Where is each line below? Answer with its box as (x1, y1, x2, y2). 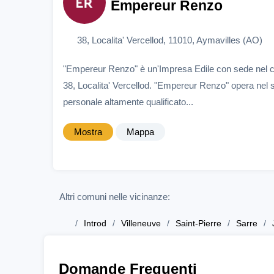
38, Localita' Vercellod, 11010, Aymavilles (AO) (76, 34, 262, 45)
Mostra (74, 126, 102, 137)
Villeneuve (121, 218, 161, 229)
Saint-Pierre (176, 218, 221, 229)
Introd (84, 218, 106, 229)
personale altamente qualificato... (63, 96, 193, 107)
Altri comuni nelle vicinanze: (59, 191, 170, 202)
